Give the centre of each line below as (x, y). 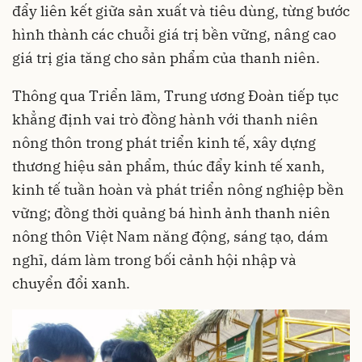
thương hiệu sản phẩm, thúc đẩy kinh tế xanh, (168, 166)
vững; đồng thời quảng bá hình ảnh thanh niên (171, 213)
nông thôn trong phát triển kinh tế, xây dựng (164, 142)
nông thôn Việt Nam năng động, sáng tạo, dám (170, 236)
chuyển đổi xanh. (71, 283)
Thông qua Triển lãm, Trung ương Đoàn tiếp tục (175, 95)
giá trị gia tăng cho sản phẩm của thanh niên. (166, 57)
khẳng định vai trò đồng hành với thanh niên (165, 119)
